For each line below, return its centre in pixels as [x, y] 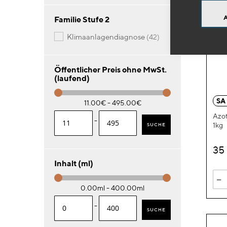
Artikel [167, 36]
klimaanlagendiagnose [108, 37]
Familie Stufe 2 [82, 20]
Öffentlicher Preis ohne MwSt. [110, 70]
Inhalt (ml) [74, 164]
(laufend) [72, 79]
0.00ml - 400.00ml [112, 188]
